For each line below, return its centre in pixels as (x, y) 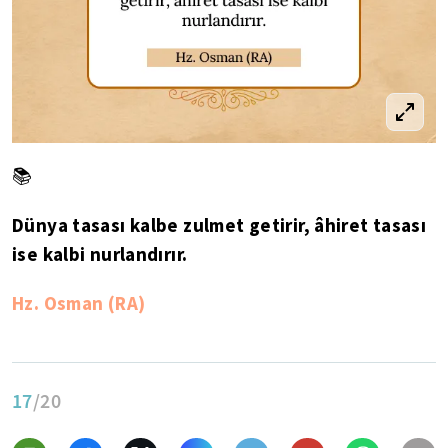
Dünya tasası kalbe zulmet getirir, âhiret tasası (219, 225)
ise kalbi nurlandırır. (100, 254)
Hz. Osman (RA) (79, 303)
